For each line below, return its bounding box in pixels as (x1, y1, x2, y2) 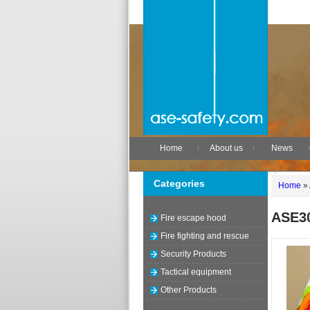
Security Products (161, 249, 226, 259)
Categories (154, 178, 205, 189)
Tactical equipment (161, 267, 231, 277)
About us (210, 143, 243, 153)
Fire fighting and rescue (161, 231, 249, 241)
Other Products (161, 285, 217, 295)
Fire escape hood (161, 213, 226, 223)
